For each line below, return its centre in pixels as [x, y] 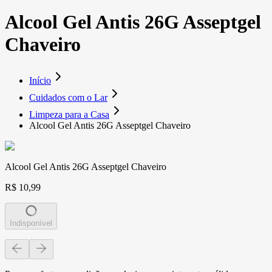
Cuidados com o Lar [68, 97]
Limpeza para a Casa [69, 114]
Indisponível [31, 223]
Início [40, 80]
